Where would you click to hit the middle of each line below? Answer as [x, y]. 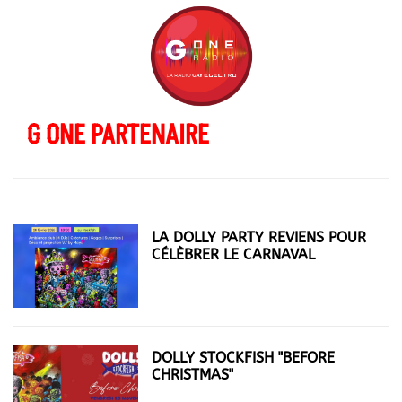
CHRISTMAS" [193, 374]
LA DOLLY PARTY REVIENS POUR [259, 237]
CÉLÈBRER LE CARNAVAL [234, 254]
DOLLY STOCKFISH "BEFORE [244, 357]
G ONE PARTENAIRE [118, 135]
